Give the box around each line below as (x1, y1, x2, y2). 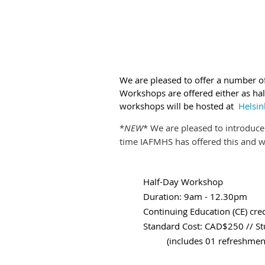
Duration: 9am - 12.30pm (143, 190, 252, 202)
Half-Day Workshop (143, 176, 223, 188)
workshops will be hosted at (119, 100, 236, 112)
